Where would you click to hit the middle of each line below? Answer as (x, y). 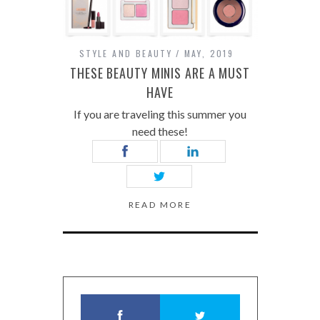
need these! (160, 131)
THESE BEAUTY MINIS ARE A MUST (160, 72)
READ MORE (160, 204)
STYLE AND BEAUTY (126, 53)
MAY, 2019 (209, 53)
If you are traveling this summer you (160, 114)
